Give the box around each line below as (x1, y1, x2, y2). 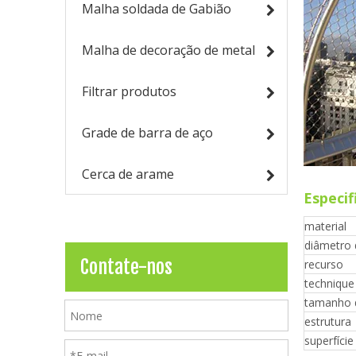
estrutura (304, 314, 351, 329)
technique (304, 276, 354, 291)
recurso (304, 257, 343, 272)
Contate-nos (80, 255, 172, 279)
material (304, 219, 346, 234)
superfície (304, 333, 354, 348)
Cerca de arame (82, 165, 174, 183)
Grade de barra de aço (82, 124, 213, 141)
